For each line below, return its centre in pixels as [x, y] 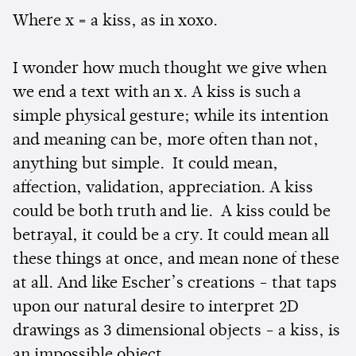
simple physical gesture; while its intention [170, 117]
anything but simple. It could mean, [145, 165]
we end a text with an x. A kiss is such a [157, 93]
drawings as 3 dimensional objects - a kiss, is [176, 332]
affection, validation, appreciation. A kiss [163, 189]
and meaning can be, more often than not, [166, 141]
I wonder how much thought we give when [170, 70]
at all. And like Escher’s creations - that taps [175, 284]
